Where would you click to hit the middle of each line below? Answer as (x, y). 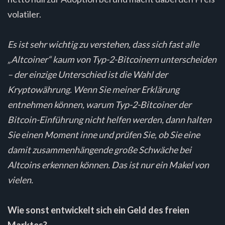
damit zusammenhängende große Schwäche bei (99, 149)
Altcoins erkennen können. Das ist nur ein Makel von (108, 164)
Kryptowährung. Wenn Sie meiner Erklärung (93, 89)
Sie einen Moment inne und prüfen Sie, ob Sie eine (104, 134)
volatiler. (24, 14)
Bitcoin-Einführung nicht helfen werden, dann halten (109, 119)
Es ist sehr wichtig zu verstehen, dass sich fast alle (103, 44)
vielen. (20, 180)
